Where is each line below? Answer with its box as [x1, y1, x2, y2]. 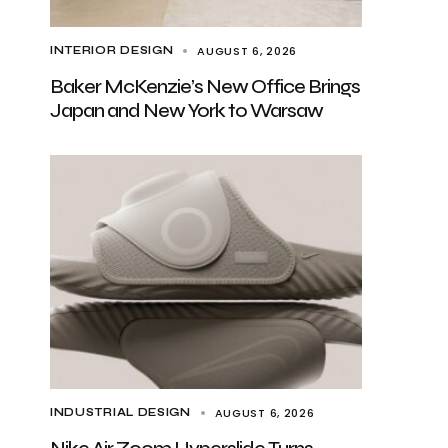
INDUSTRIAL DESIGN [50, 406, 191, 419]
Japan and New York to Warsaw [50, 98, 323, 123]
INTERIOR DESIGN [50, 44, 174, 57]
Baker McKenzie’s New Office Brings [50, 74, 360, 99]
